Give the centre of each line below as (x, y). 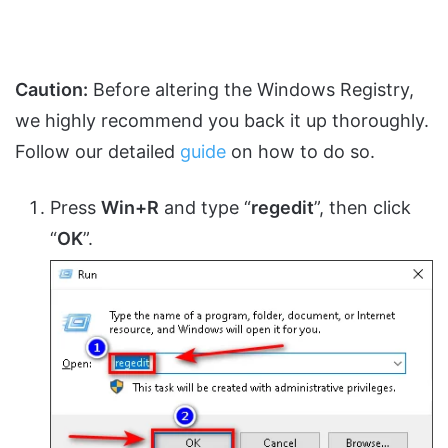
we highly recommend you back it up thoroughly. (222, 120)
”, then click (362, 207)
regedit (282, 207)
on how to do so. (300, 151)
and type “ (205, 207)
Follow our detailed (97, 151)
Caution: (51, 89)
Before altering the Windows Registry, (251, 89)
